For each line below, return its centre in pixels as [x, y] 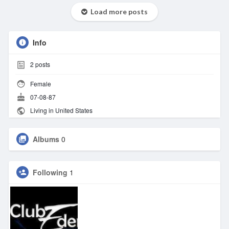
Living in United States [60, 110]
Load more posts [117, 12]
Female [40, 83]
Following [50, 172]
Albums [46, 139]
